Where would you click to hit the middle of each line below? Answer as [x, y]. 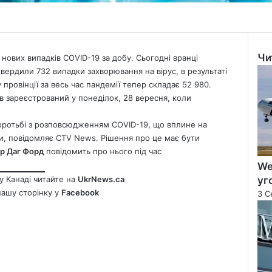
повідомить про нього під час [104, 151]
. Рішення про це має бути [148, 138]
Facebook [80, 193]
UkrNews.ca [101, 179]
